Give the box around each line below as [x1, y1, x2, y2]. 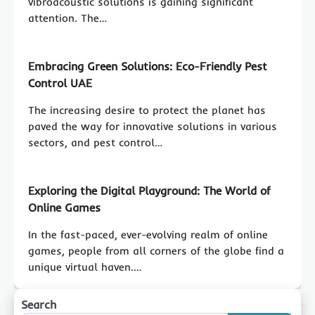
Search [21, 297, 56, 312]
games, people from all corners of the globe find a [28, 244, 284, 258]
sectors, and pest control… [28, 136, 162, 150]
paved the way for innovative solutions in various [28, 120, 277, 134]
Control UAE [28, 76, 92, 91]
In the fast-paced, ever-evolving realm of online [28, 228, 268, 242]
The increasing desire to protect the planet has [28, 103, 266, 117]
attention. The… [28, 11, 107, 25]
